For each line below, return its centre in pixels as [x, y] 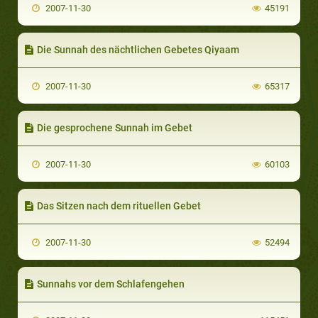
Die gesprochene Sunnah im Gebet [115, 127]
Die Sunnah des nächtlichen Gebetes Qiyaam [138, 49]
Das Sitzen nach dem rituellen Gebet [119, 205]
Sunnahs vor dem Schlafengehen [111, 284]
